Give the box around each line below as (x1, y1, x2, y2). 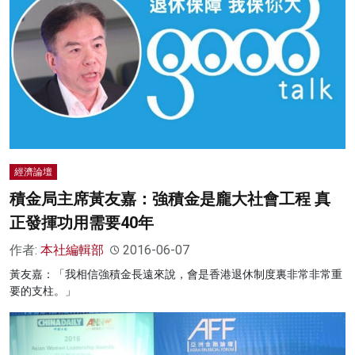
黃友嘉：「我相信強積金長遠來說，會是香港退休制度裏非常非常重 (10, 268, 342, 281)
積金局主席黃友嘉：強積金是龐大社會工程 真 (10, 189, 330, 209)
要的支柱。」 (10, 284, 76, 298)
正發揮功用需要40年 (10, 213, 154, 233)
